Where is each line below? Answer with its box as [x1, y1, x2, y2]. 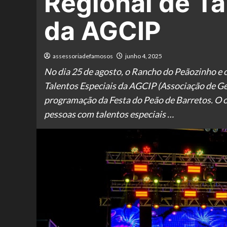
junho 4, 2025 [125, 52, 162, 60]
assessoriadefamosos [53, 52, 113, 60]
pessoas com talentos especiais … [44, 108, 174, 120]
